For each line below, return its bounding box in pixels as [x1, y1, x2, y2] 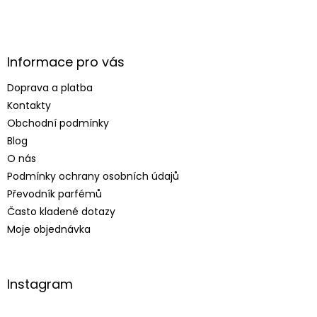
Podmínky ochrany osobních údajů [7, 169, 179, 183]
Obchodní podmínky [7, 116, 109, 130]
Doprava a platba [7, 81, 93, 95]
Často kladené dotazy [7, 204, 115, 219]
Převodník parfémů [7, 187, 102, 201]
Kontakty [7, 98, 51, 113]
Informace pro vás [7, 53, 125, 71]
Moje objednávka [7, 222, 91, 236]
